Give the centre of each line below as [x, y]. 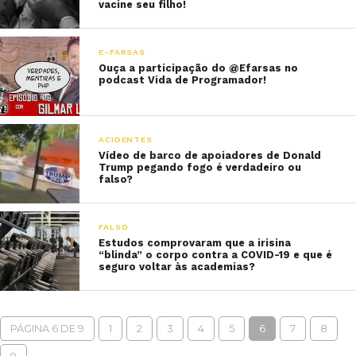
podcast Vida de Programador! [183, 80]
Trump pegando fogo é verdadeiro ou [200, 167]
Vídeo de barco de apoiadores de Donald [210, 155]
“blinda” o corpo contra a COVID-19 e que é [216, 255]
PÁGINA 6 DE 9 [47, 329]
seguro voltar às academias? [177, 267]
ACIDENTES [126, 139]
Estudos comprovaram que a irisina [195, 243]
